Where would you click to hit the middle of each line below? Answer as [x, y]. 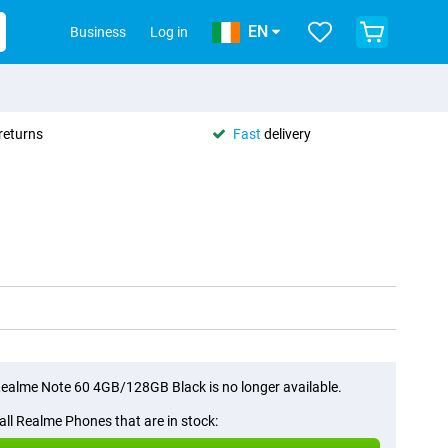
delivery [286, 133]
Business [98, 32]
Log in [169, 32]
